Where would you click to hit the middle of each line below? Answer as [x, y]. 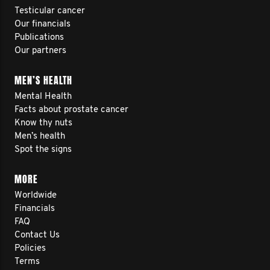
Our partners [40, 51]
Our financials [42, 24]
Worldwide [36, 196]
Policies [30, 249]
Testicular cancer [50, 11]
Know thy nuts [43, 123]
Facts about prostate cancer [71, 110]
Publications [39, 38]
